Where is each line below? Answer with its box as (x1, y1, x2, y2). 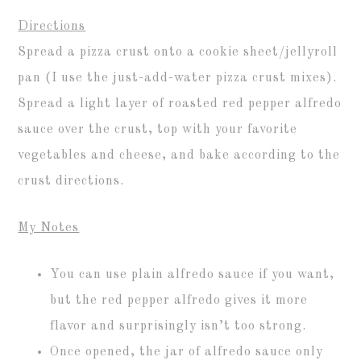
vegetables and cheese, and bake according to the (18, 148, 341, 162)
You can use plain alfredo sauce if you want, (50, 268, 335, 281)
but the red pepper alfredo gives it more (50, 293, 309, 307)
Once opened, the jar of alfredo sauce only (50, 345, 324, 359)
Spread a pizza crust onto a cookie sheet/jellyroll (18, 45, 338, 59)
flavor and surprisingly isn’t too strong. (50, 319, 307, 333)
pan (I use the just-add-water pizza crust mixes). (18, 71, 342, 85)
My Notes (18, 221, 80, 234)
